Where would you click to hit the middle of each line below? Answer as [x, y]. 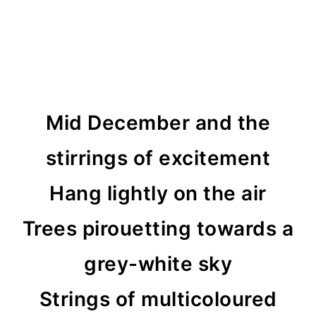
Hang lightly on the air [158, 193]
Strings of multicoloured [158, 299]
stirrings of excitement [158, 158]
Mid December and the [158, 123]
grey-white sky [158, 264]
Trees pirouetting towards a [158, 229]
